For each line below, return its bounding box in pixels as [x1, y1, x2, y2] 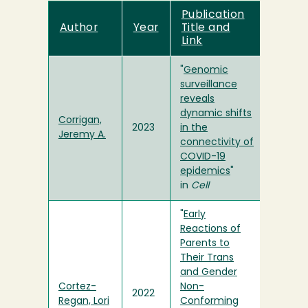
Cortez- [58, 282, 96, 293]
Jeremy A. [58, 130, 106, 141]
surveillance [180, 80, 237, 91]
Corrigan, [58, 115, 102, 126]
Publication [181, 10, 245, 21]
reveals [180, 94, 214, 105]
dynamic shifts [180, 109, 252, 120]
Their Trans [180, 253, 234, 264]
